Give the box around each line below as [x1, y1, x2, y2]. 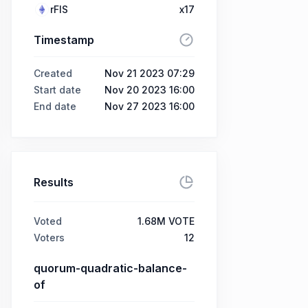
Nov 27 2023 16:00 [104, 100, 195, 112]
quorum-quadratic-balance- [34, 261, 187, 275]
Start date [34, 84, 81, 96]
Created [34, 67, 72, 79]
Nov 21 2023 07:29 [104, 67, 195, 79]
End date [34, 100, 76, 112]
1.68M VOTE [137, 215, 195, 227]
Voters [34, 232, 65, 243]
